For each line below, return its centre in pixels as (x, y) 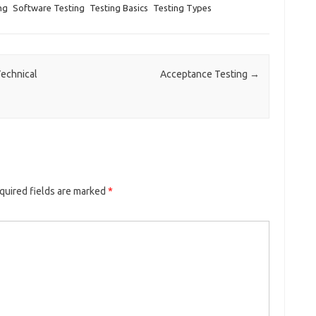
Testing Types (182, 8)
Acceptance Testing (205, 74)
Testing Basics (119, 8)
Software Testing (48, 8)
